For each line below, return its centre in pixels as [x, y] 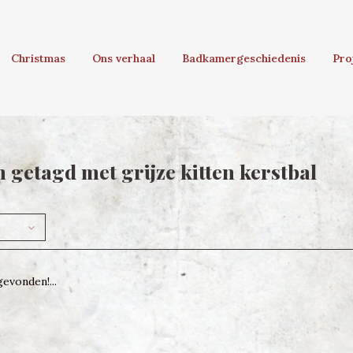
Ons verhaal [124, 58]
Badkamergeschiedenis [244, 58]
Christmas [38, 58]
